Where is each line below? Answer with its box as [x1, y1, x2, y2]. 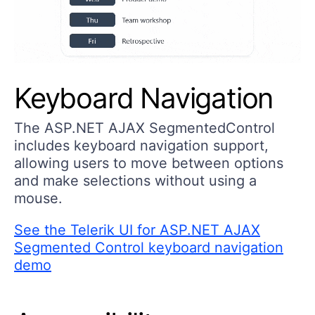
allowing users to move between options [14, 155, 283, 172]
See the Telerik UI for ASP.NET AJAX [14, 221, 260, 239]
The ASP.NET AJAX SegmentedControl [14, 120, 275, 137]
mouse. [14, 190, 63, 207]
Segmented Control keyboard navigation [14, 239, 283, 257]
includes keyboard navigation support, [14, 137, 269, 155]
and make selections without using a [14, 172, 257, 190]
